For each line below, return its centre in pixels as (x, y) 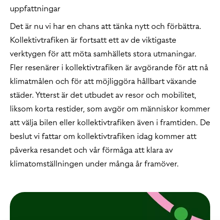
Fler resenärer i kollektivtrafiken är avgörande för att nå (109, 67)
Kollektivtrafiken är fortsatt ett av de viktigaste (93, 40)
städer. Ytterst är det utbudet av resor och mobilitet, (103, 95)
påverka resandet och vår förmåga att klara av (91, 150)
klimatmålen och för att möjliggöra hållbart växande (103, 81)
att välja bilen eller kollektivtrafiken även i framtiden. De (110, 122)
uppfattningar (35, 8)
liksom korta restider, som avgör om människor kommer (110, 109)
